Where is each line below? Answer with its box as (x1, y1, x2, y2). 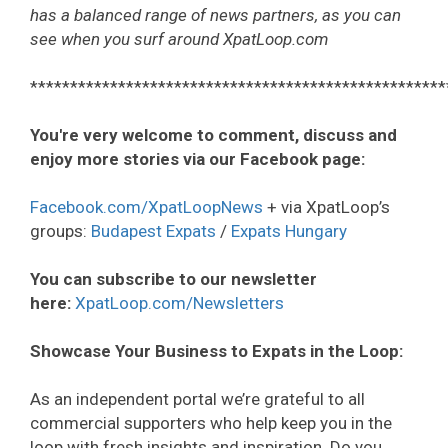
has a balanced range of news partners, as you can (30, 5, 401, 26)
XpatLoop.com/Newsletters (75, 293, 284, 314)
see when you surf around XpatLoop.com (30, 29, 328, 50)
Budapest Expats (91, 221, 216, 242)
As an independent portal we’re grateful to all (30, 389, 365, 410)
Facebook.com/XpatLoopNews (30, 197, 263, 218)
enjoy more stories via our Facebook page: (30, 149, 365, 170)
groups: (30, 221, 91, 242)
